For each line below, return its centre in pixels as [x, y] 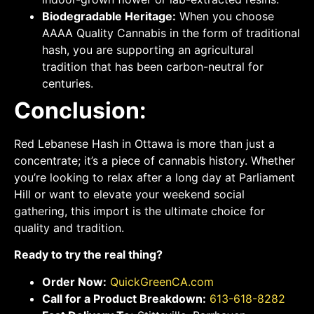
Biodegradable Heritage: [109, 16]
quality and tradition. [69, 227]
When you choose [225, 16]
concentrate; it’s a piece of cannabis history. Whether [155, 160]
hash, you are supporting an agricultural [148, 49]
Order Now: [74, 281]
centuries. [68, 83]
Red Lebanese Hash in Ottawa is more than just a [144, 143]
